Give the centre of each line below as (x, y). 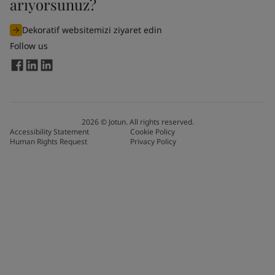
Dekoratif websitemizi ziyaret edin (92, 29)
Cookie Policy (153, 132)
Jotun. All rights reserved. (151, 122)
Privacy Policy (153, 142)
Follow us (29, 45)
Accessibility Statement (49, 132)
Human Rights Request (48, 142)
